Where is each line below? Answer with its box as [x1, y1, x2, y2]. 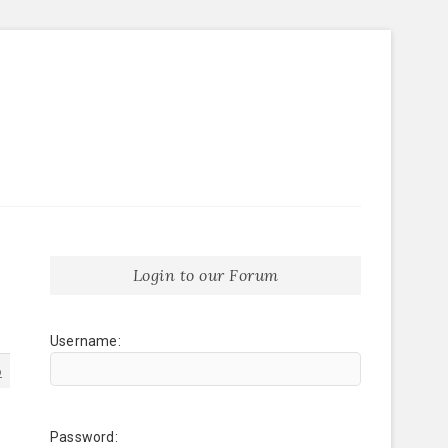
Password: [50, 429, 118, 445]
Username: [50, 333, 121, 349]
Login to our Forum [132, 265, 279, 285]
